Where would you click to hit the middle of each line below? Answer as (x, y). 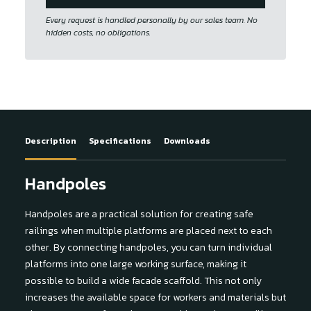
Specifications (120, 141)
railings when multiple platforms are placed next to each (149, 231)
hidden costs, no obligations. (98, 32)
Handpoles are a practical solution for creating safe (139, 214)
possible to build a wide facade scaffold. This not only (143, 281)
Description (51, 141)
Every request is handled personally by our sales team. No (152, 20)
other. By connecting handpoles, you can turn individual (149, 247)
